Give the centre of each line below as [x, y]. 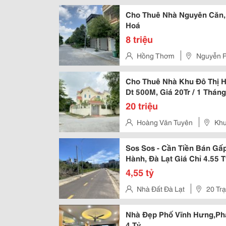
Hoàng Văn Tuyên [165, 122]
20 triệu [142, 105]
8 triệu [139, 39]
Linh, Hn [139, 135]
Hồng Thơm [156, 55]
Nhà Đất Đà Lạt [161, 189]
